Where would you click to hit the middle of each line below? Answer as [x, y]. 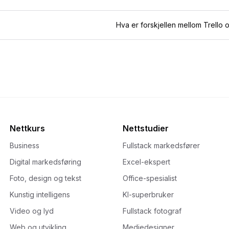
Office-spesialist [150, 178]
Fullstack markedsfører [161, 145]
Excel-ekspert [146, 162]
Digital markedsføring [45, 162]
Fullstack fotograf [152, 211]
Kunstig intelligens [40, 194]
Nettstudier [145, 128]
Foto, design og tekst [45, 178]
